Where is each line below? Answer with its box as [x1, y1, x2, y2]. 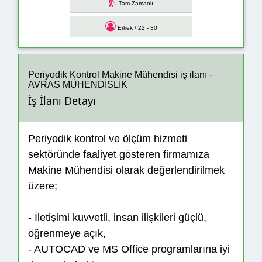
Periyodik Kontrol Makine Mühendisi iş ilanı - [28, 69, 212, 80]
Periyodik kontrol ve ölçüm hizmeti [28, 133, 187, 145]
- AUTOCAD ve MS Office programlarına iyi [28, 243, 230, 256]
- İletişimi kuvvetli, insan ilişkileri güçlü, [28, 212, 206, 224]
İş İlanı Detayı [28, 94, 96, 108]
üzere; [28, 180, 57, 192]
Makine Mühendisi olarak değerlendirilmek [28, 164, 225, 177]
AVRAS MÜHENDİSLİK [28, 79, 127, 89]
